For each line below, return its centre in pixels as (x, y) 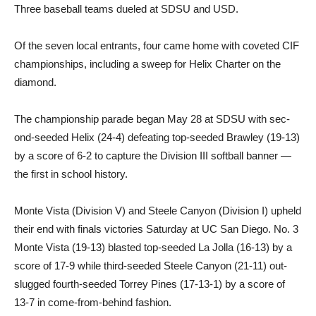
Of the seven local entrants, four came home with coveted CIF (157, 46)
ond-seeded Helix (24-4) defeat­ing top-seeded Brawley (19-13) (157, 138)
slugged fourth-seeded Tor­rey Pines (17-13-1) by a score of (150, 284)
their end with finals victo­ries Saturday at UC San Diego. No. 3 (156, 229)
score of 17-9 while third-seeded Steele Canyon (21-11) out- (151, 266)
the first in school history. (71, 174)
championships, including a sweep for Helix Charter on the (147, 64)
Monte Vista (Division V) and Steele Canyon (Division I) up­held (158, 211)
